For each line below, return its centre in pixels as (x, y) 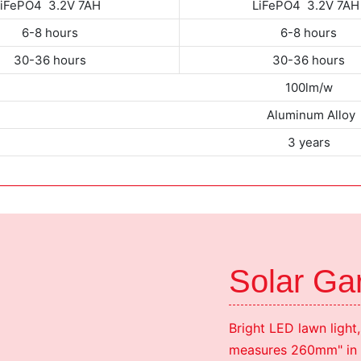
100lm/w (309, 87)
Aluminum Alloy (309, 114)
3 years (309, 142)
